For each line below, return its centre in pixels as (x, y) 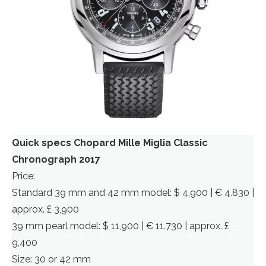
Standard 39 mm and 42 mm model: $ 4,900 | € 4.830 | (133, 193)
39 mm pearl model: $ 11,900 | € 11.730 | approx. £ (121, 226)
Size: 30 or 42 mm (51, 259)
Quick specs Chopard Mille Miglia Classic (110, 143)
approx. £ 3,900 (45, 209)
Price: (23, 176)
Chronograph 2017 (56, 159)
